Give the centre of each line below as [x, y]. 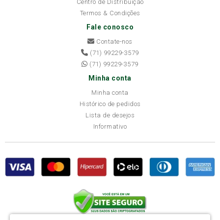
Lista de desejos [110, 115]
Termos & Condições [110, 13]
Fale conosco [110, 27]
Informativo [110, 126]
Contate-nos [113, 41]
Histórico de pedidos [110, 104]
